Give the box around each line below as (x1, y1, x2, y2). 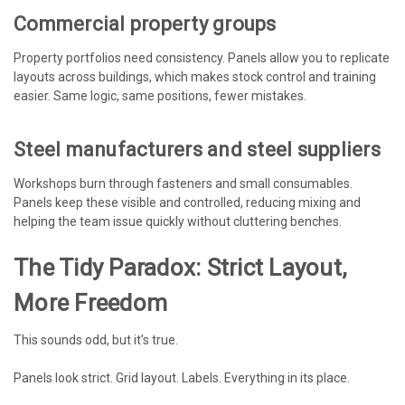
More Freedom (14, 288, 167, 316)
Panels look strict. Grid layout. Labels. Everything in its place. (14, 370, 350, 385)
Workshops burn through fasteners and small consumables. (14, 175, 353, 191)
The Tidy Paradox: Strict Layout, (14, 253, 347, 281)
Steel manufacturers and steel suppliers (14, 137, 381, 161)
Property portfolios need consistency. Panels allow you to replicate (14, 50, 390, 65)
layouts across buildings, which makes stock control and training (14, 69, 376, 84)
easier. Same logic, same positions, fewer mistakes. (14, 88, 306, 103)
